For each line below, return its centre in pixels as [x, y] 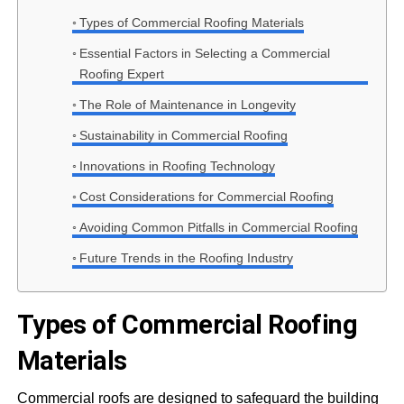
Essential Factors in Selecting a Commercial [204, 53]
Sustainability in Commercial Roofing [183, 135]
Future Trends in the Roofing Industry [186, 258]
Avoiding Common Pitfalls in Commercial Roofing [218, 227]
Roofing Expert [121, 74]
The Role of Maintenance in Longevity [187, 105]
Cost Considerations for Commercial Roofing [206, 197]
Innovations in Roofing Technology [177, 166]
